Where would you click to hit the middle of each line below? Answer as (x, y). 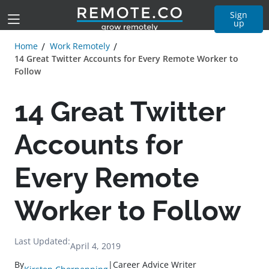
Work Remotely (80, 46)
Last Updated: (42, 241)
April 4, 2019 (95, 246)
